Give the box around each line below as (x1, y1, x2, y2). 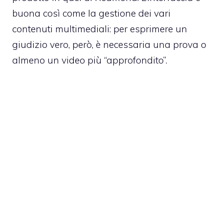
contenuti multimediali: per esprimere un (12, 23, 187, 35)
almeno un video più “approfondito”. (12, 54, 167, 66)
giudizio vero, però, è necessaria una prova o (12, 39, 206, 51)
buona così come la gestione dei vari (12, 7, 171, 20)
